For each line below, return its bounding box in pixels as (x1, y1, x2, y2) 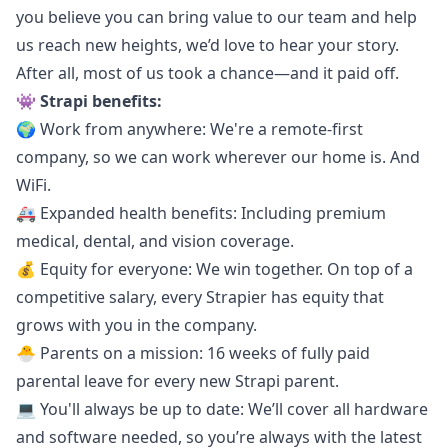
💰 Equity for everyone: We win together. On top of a (16, 258, 413, 280)
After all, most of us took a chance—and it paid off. (16, 62, 399, 84)
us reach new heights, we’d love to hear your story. (16, 34, 399, 56)
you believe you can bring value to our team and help (16, 6, 417, 28)
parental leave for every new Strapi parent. (16, 370, 339, 392)
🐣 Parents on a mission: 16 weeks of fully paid (16, 342, 370, 364)
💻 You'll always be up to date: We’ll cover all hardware (16, 398, 428, 420)
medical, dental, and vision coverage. (16, 230, 294, 252)
